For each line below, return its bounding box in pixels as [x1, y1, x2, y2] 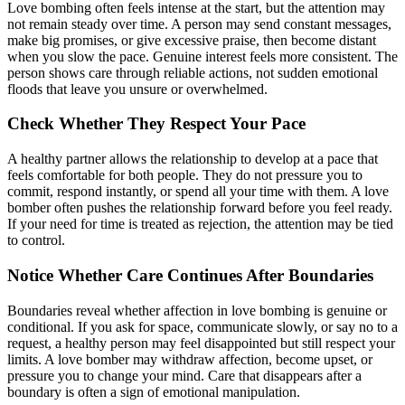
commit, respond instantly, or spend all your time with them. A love [7, 184, 389, 200]
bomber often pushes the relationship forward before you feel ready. [7, 200, 392, 216]
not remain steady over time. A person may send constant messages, [7, 15, 391, 32]
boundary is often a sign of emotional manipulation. [7, 383, 300, 400]
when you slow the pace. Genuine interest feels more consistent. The [7, 48, 398, 64]
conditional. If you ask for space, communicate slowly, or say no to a [7, 318, 398, 334]
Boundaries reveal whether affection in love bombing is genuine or [7, 302, 387, 318]
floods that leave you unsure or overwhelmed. [7, 80, 268, 97]
